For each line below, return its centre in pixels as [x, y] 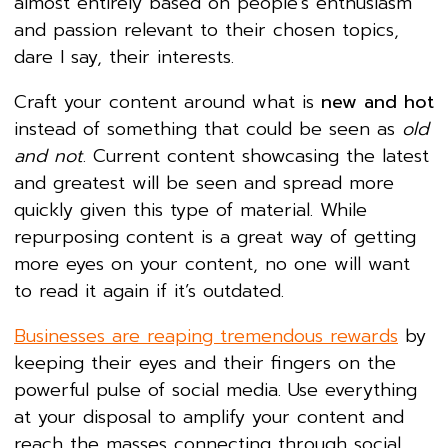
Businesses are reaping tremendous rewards [206, 335]
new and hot [377, 101]
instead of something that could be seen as [208, 128]
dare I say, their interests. [124, 56]
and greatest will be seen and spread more [204, 182]
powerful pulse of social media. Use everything [215, 389]
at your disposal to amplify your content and [209, 416]
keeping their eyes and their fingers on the [205, 362]
